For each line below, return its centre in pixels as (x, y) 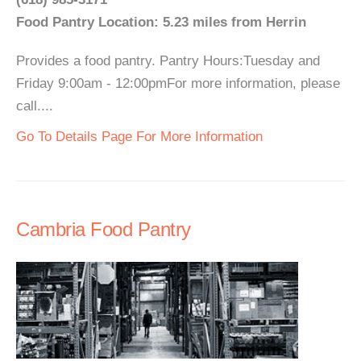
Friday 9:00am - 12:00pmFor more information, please (178, 83)
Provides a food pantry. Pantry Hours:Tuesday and (168, 61)
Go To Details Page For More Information (139, 137)
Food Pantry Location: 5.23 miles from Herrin (161, 22)
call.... (35, 106)
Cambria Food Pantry (104, 229)
